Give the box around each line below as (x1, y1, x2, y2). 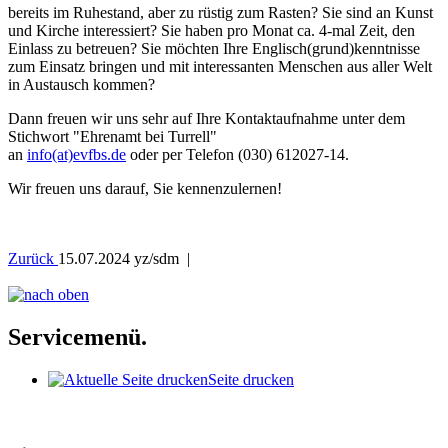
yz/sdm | (134, 250, 194, 268)
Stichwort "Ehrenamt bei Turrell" (8, 128, 217, 146)
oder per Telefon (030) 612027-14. (126, 146, 349, 164)
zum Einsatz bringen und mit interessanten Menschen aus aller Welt (8, 58, 432, 76)
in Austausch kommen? (8, 76, 155, 94)
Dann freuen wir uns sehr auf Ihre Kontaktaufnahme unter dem (8, 110, 405, 128)
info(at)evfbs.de (27, 146, 126, 164)
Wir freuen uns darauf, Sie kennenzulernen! (8, 180, 282, 198)
